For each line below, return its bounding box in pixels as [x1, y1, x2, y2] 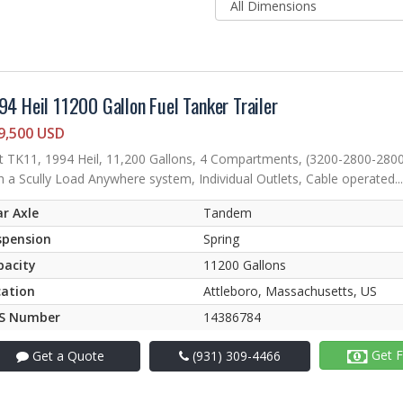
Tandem [203, 204, 252, 222]
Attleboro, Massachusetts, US [203, 282, 377, 300]
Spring [203, 230, 239, 248]
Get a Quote [29, 347, 105, 365]
